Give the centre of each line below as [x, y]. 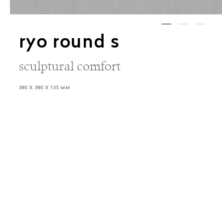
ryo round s [69, 43]
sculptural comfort [69, 66]
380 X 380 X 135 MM [44, 88]
